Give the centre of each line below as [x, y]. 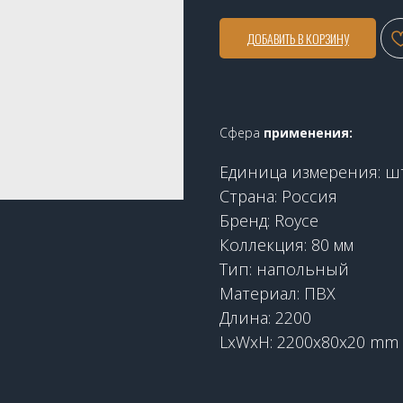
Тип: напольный [284, 269]
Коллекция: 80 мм [287, 244]
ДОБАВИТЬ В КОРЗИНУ [298, 38]
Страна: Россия [278, 196]
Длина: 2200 [265, 317]
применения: [306, 132]
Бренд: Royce [269, 220]
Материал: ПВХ [278, 293]
